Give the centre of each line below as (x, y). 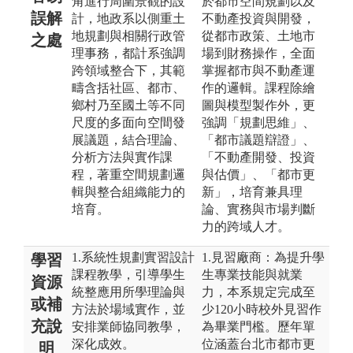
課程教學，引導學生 (128, 274)
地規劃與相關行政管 (128, 35)
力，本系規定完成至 (258, 292)
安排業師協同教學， (128, 326)
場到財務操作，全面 (258, 53)
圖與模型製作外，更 (258, 105)
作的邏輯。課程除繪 (258, 87)
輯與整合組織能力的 (128, 191)
